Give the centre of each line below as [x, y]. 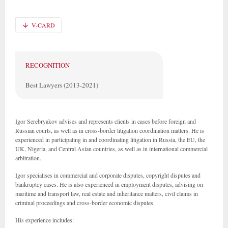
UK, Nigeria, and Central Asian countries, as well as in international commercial [111, 149]
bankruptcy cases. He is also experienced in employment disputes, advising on [109, 184]
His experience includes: [45, 220]
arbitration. [28, 158]
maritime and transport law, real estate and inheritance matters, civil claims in [107, 193]
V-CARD [43, 25]
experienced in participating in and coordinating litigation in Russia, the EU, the [110, 139]
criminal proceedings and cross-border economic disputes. [85, 203]
